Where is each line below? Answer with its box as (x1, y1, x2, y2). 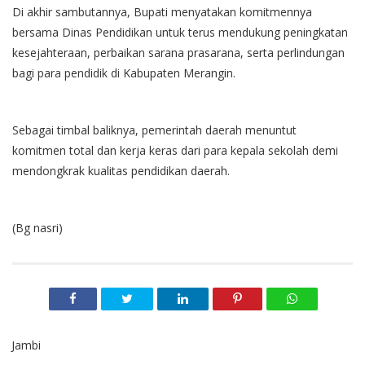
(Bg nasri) (12, 220, 63, 236)
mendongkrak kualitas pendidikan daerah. (12, 163, 233, 179)
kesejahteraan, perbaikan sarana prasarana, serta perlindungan (12, 45, 345, 61)
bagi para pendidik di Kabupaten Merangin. (12, 65, 235, 81)
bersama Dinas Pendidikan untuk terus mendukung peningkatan (12, 24, 348, 41)
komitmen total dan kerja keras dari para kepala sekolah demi (12, 143, 338, 159)
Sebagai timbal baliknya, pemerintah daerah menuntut (12, 122, 297, 139)
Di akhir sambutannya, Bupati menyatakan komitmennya (12, 4, 312, 20)
